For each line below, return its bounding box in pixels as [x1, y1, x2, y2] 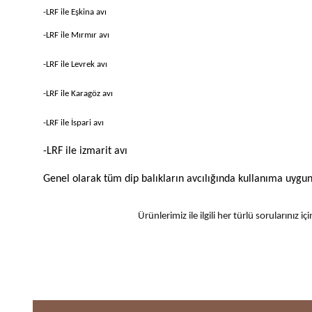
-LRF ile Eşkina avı [43, 8, 107, 17]
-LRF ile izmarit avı [43, 146, 127, 157]
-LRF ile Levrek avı [43, 60, 107, 70]
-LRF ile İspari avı [43, 118, 104, 128]
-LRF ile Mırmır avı [43, 31, 109, 40]
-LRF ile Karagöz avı [43, 89, 113, 99]
